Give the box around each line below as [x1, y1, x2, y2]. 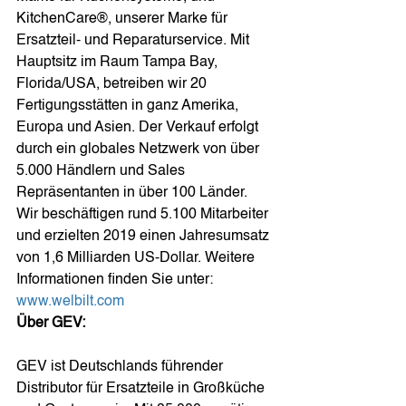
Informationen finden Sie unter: [16, 273, 217, 287]
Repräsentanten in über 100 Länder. [16, 186, 251, 200]
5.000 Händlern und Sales [16, 164, 188, 179]
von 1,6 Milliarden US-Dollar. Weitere [16, 251, 258, 266]
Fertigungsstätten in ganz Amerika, [16, 99, 242, 113]
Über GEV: [16, 316, 85, 331]
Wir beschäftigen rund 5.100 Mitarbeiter [16, 208, 272, 222]
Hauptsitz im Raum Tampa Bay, [16, 55, 221, 70]
